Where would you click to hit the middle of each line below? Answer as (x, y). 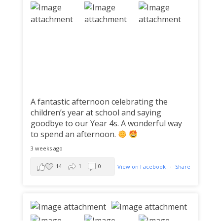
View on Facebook (142, 166)
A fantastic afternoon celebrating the (99, 102)
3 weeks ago (47, 148)
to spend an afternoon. (74, 134)
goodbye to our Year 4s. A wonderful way (106, 123)
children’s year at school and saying (96, 112)
